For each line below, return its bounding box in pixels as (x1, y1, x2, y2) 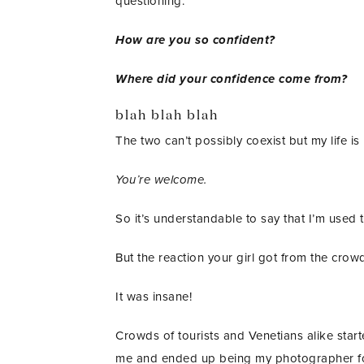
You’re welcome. (115, 171, 210, 187)
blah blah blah (115, 109, 219, 123)
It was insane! (115, 288, 192, 304)
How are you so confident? (115, 32, 275, 47)
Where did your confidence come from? (115, 71, 347, 86)
